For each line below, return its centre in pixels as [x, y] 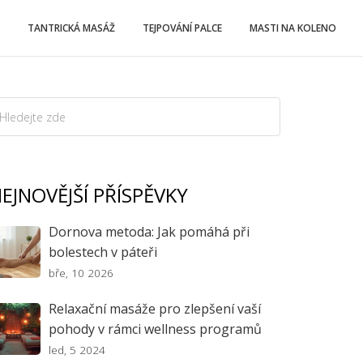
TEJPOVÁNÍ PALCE [182, 28]
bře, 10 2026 [81, 273]
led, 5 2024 [77, 350]
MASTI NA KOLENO [293, 28]
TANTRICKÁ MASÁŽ [71, 28]
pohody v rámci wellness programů [155, 329]
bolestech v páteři [103, 252]
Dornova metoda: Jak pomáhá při [149, 232]
